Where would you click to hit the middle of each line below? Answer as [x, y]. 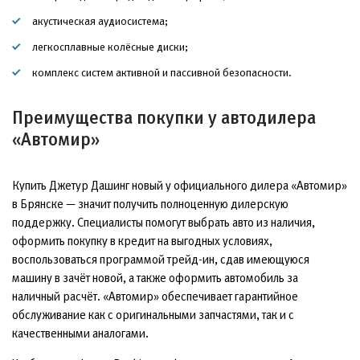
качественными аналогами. [80, 333]
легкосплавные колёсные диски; [110, 46]
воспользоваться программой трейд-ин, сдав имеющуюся [161, 259]
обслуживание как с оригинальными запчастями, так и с [153, 314]
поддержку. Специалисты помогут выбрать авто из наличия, [164, 222]
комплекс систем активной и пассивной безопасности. [162, 72]
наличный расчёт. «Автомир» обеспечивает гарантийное [155, 296]
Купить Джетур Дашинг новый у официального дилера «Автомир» [180, 185]
